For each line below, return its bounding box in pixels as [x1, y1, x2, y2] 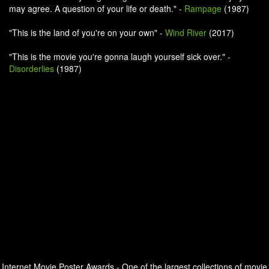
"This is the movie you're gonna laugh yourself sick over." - [9, 50, 231, 62]
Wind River [165, 26, 207, 38]
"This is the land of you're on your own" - [9, 26, 165, 38]
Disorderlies [9, 62, 54, 74]
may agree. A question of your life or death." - [9, 2, 184, 14]
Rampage [184, 2, 222, 14]
